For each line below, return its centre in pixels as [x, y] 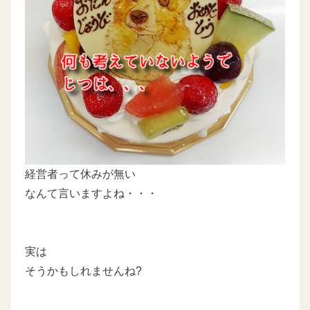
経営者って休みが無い [80, 174]
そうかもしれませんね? [83, 271]
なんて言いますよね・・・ [91, 193]
